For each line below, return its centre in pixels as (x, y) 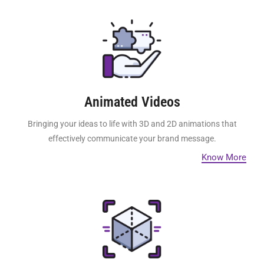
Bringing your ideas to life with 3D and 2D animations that (132, 124)
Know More (224, 158)
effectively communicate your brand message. (132, 139)
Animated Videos (132, 102)
